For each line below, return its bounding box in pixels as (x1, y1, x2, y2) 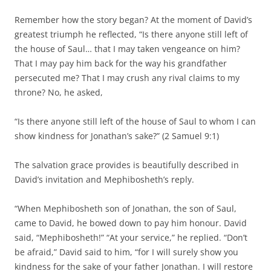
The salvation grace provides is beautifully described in (15, 158, 239, 171)
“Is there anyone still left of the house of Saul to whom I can (15, 115, 256, 127)
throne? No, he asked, (15, 86, 103, 98)
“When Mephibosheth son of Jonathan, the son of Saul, (15, 202, 237, 214)
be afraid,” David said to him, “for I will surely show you (15, 246, 238, 258)
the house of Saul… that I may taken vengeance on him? (15, 42, 240, 54)
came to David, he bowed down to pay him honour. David (15, 217, 247, 229)
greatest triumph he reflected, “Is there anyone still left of (15, 28, 248, 40)
